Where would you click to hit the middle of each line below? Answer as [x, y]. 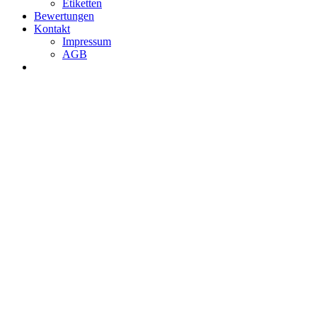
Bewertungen [64, 16]
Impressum [87, 41]
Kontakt [52, 29]
